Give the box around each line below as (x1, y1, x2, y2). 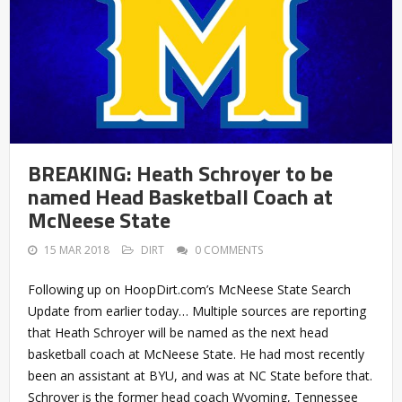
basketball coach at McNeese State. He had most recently (28, 345, 364, 363)
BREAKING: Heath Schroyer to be (28, 156, 333, 189)
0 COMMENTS (195, 241, 263, 258)
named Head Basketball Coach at (28, 179, 333, 213)
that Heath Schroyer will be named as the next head (28, 323, 328, 341)
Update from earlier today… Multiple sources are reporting (28, 301, 366, 319)
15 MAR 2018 (44, 241, 109, 258)
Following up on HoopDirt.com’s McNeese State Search (28, 280, 351, 298)
